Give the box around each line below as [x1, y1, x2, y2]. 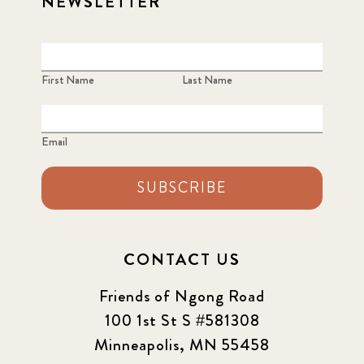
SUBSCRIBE [137, 177, 227, 199]
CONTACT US [123, 248, 240, 272]
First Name [41, 71, 94, 89]
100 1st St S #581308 [104, 309, 260, 333]
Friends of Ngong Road [99, 284, 265, 309]
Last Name [182, 71, 232, 89]
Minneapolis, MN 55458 [94, 333, 270, 357]
